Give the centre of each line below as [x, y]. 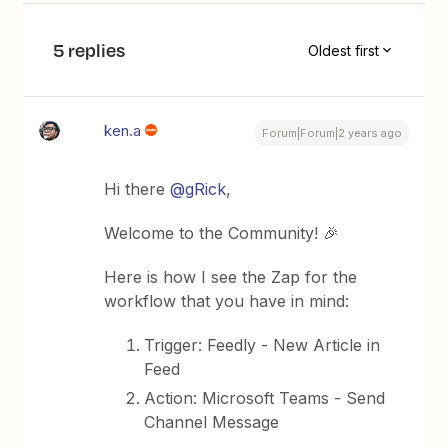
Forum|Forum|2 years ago [331, 133]
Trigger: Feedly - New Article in [262, 345]
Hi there [137, 189]
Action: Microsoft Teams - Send [265, 398]
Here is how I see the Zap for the [231, 277]
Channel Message [212, 422]
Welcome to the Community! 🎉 [222, 233]
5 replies [89, 50]
